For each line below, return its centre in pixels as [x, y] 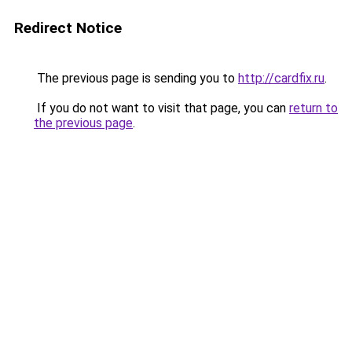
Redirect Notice [68, 28]
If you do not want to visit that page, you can [161, 108]
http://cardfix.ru [281, 78]
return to [313, 108]
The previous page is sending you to [136, 78]
